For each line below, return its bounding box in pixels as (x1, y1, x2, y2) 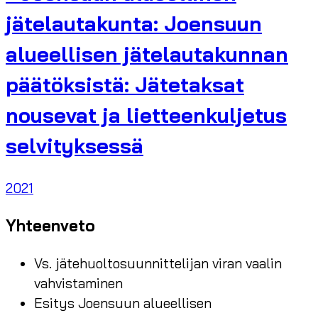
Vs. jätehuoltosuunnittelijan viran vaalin (34, 255, 282, 273)
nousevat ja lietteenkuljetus (6, 102, 287, 128)
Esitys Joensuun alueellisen (34, 295, 212, 312)
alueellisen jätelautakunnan (6, 41, 288, 67)
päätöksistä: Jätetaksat (6, 72, 244, 98)
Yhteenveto (6, 215, 95, 236)
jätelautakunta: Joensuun (6, 11, 262, 37)
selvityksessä (6, 133, 143, 159)
